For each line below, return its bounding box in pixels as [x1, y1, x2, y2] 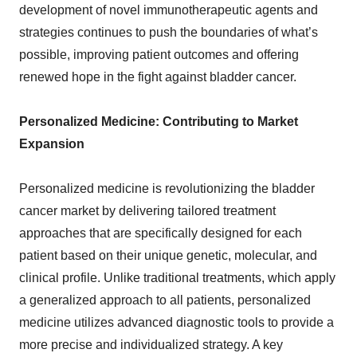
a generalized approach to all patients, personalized [19, 293, 311, 308]
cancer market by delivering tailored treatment [19, 204, 276, 218]
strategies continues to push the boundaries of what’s [19, 25, 318, 40]
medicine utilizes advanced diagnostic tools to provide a [19, 316, 334, 330]
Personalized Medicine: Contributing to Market [19, 115, 298, 129]
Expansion [19, 137, 84, 151]
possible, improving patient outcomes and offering [19, 48, 299, 62]
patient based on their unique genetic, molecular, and [19, 249, 317, 263]
